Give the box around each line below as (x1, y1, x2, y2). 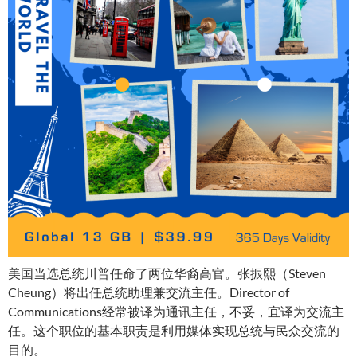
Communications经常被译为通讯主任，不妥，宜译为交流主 (8, 304, 344, 319)
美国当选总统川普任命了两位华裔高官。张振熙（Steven (8, 265, 326, 280)
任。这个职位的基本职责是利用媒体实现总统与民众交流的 (8, 323, 339, 338)
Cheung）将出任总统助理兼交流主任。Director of (8, 284, 289, 300)
